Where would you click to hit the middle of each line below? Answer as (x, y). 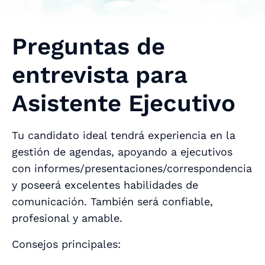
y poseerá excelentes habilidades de (105, 185)
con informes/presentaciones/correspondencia (132, 168)
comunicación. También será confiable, (112, 201)
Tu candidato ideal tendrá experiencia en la (124, 135)
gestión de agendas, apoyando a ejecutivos (122, 151)
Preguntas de (88, 46)
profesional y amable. (69, 218)
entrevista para (99, 75)
